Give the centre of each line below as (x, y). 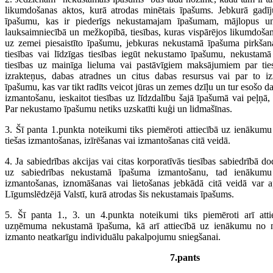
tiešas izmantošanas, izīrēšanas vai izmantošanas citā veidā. (118, 140)
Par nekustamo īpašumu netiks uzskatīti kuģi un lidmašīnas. (119, 109)
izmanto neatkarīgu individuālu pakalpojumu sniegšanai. (113, 237)
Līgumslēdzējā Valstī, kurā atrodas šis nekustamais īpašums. (119, 194)
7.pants (185, 257)
